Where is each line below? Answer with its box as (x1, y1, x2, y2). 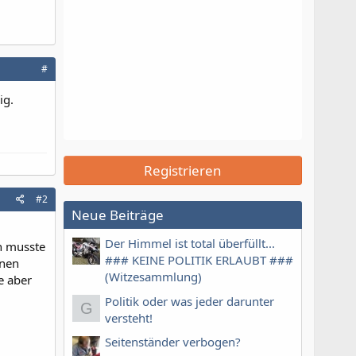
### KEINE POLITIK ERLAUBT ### (105, 252, 293, 269)
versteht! (105, 309, 153, 326)
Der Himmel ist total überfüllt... (105, 235, 275, 252)
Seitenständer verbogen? (105, 333, 241, 350)
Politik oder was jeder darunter (105, 292, 274, 309)
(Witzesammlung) (105, 269, 202, 285)
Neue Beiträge (72, 206, 164, 224)
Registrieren (144, 161, 222, 180)
